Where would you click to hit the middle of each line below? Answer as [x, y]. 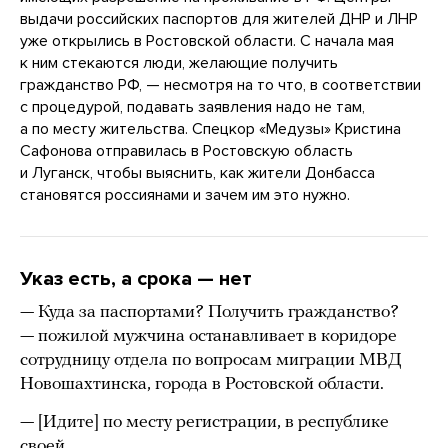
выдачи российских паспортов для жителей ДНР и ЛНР [219, 18]
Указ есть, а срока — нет [136, 278]
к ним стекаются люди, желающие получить [179, 62]
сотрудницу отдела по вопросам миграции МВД [211, 360]
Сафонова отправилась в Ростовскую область [186, 150]
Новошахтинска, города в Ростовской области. [202, 384]
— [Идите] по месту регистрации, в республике [204, 422]
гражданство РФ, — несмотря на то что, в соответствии [220, 84]
